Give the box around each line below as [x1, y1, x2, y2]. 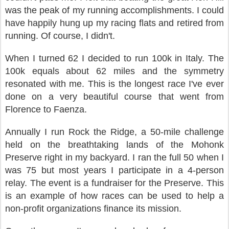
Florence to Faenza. [5, 104, 87, 114]
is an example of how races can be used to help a [5, 191, 224, 201]
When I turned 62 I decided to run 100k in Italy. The [5, 53, 224, 63]
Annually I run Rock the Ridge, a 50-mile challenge [5, 127, 224, 137]
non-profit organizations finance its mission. [5, 203, 181, 214]
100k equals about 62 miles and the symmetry [5, 66, 224, 76]
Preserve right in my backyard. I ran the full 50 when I [5, 152, 224, 163]
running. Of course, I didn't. [5, 31, 115, 41]
